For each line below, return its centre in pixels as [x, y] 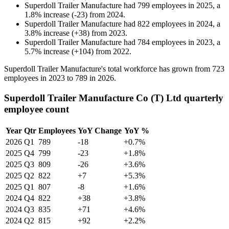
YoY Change [100, 130]
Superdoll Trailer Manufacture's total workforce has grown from [108, 69]
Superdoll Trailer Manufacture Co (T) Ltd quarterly [114, 98]
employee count [37, 109]
